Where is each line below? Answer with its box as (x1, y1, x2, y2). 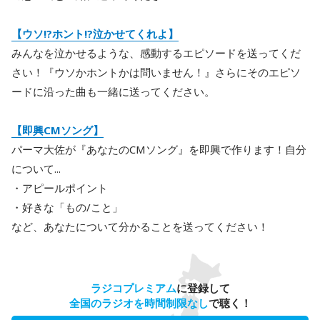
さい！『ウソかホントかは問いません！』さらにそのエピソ (11, 65, 301, 79)
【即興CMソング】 (11, 123, 104, 137)
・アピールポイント (11, 181, 108, 195)
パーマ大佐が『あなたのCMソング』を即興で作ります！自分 (11, 142, 306, 156)
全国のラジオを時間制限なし (69, 296, 209, 310)
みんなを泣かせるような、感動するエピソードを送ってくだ (11, 46, 301, 60)
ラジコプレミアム (90, 281, 176, 295)
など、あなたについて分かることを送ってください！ (11, 219, 269, 234)
